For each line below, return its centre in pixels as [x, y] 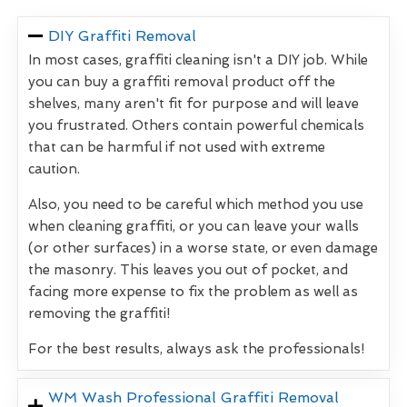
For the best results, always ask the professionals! [196, 349]
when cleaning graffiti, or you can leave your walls [194, 227]
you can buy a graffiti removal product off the [182, 82]
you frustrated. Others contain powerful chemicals [196, 126]
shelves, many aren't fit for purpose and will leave [194, 104]
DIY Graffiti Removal [123, 36]
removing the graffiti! [99, 314]
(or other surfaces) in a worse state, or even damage [203, 248]
